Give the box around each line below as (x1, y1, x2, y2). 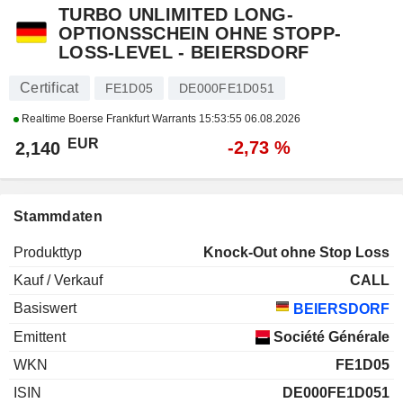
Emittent (13, 329, 66, 345)
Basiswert (13, 300, 76, 317)
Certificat (20, 80, 79, 96)
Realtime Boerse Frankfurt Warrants (19, 112, 199, 126)
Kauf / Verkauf (13, 273, 103, 289)
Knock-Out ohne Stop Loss (203, 245, 390, 261)
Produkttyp (13, 245, 82, 261)
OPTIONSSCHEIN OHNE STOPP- (58, 23, 342, 44)
